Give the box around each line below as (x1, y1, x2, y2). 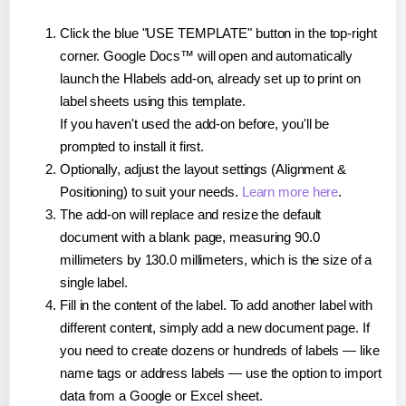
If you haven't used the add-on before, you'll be (60, 115, 330, 131)
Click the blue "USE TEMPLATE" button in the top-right (60, 24, 377, 41)
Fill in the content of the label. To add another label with (60, 296, 373, 313)
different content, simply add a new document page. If (60, 319, 370, 335)
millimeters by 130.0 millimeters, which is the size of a (60, 251, 372, 267)
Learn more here (241, 183, 339, 199)
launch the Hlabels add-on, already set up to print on (60, 70, 361, 86)
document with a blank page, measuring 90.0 (60, 228, 320, 245)
